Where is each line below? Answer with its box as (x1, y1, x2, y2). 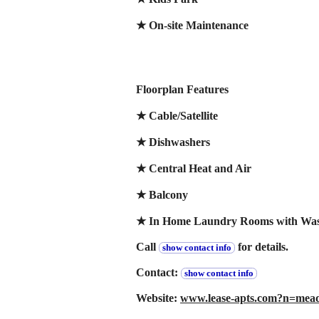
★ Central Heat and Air (136, 162, 251, 174)
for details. (234, 240, 288, 253)
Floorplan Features (136, 83, 229, 95)
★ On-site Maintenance (136, 19, 249, 31)
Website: (136, 291, 180, 304)
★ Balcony (136, 188, 188, 201)
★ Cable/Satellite (136, 109, 218, 122)
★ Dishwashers (136, 135, 210, 148)
